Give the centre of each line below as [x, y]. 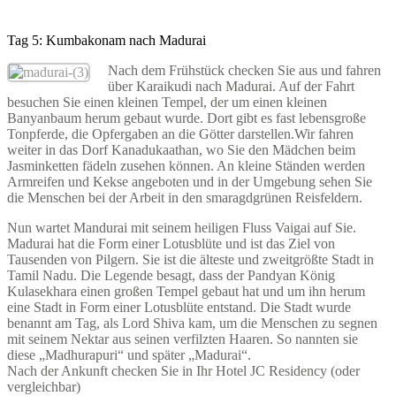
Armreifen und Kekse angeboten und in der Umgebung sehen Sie [190, 181]
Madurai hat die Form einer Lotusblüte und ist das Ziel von [171, 243]
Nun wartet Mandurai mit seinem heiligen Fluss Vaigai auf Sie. [183, 227]
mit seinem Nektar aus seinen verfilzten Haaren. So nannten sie [183, 339]
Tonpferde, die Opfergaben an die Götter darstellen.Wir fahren [180, 133]
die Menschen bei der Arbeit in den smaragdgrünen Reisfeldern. [185, 197]
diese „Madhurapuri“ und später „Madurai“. [129, 354]
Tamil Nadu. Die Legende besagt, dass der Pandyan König [171, 275]
